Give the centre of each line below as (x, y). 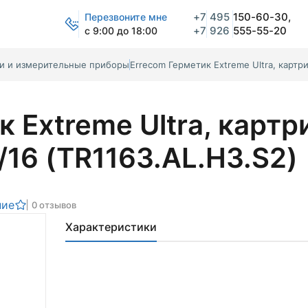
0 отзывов (54, 205)
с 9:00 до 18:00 (121, 31)
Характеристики (111, 227)
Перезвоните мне (126, 17)
